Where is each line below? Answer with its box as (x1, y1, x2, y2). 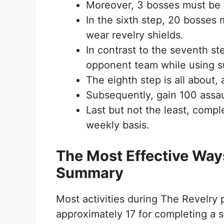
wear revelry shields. (86, 29, 186, 41)
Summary (56, 164, 127, 182)
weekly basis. (86, 119, 152, 131)
